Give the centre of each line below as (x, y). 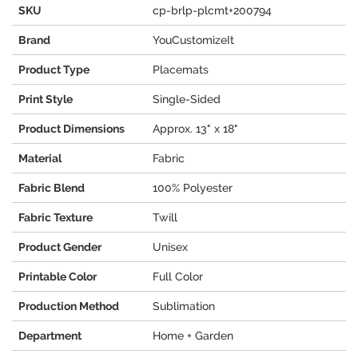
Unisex (170, 247)
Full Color (178, 277)
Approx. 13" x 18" (195, 129)
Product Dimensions (72, 129)
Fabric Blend (52, 188)
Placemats (181, 70)
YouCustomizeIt (193, 40)
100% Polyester (193, 188)
